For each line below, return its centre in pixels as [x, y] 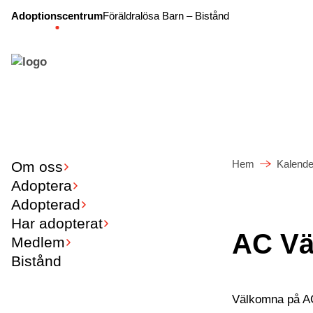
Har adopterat [57, 223]
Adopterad [46, 204]
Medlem [38, 242]
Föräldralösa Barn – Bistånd [166, 16]
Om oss [37, 167]
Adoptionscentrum [57, 16]
